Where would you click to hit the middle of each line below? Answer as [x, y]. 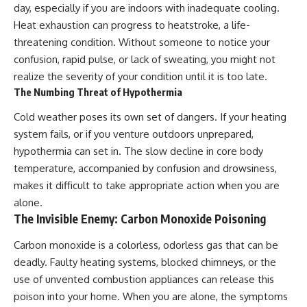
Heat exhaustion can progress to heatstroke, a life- [132, 25]
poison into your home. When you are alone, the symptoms [151, 296]
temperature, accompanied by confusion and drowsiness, [145, 169]
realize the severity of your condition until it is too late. [140, 76]
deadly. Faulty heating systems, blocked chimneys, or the [145, 262]
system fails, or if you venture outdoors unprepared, [134, 134]
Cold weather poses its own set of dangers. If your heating [150, 117]
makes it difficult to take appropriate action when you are [147, 186]
